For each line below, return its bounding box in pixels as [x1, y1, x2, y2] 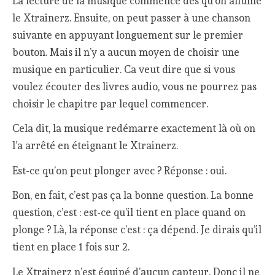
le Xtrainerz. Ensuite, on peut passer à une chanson [12, 11, 251, 24]
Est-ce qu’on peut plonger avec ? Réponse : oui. [12, 164, 227, 177]
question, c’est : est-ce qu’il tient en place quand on [12, 206, 246, 219]
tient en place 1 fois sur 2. [12, 241, 130, 254]
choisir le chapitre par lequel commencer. [12, 97, 209, 110]
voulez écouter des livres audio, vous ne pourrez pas [12, 80, 257, 93]
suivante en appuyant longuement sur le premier [12, 28, 244, 41]
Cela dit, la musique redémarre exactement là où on [12, 122, 256, 135]
